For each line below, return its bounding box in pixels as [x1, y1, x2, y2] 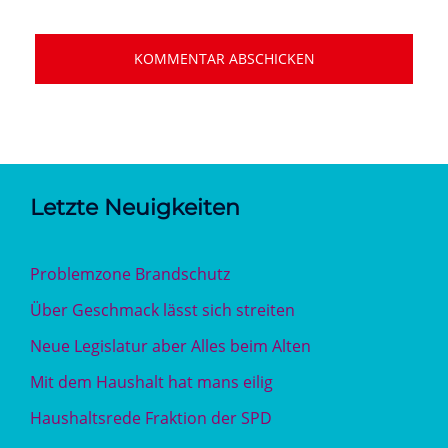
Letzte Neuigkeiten [30, 194, 240, 221]
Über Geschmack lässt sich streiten [30, 299, 295, 321]
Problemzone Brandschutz [30, 263, 230, 285]
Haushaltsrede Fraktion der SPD [30, 407, 272, 429]
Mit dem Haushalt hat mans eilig [30, 371, 273, 393]
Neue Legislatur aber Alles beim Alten [30, 335, 311, 357]
